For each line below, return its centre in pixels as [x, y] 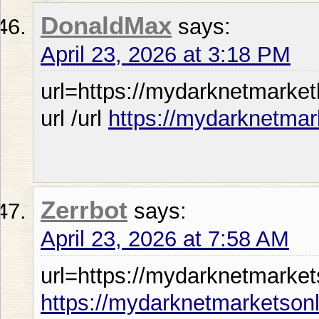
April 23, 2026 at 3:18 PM [166, 54]
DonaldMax [106, 25]
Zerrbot [84, 210]
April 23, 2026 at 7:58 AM [165, 239]
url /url [74, 118]
